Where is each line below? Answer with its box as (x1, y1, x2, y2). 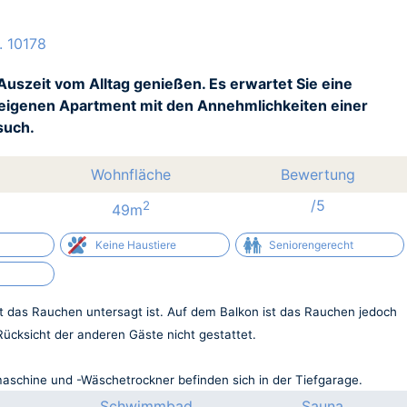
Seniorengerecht (268, 237, 353, 252)
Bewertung (281, 165, 356, 184)
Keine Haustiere (95, 237, 177, 252)
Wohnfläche (91, 165, 172, 184)
